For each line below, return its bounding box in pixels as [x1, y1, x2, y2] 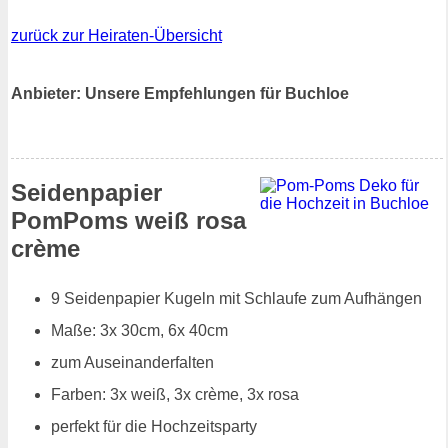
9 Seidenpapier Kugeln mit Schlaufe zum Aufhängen [51, 289, 422, 307]
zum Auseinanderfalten [51, 353, 214, 371]
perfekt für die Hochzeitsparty [51, 417, 257, 435]
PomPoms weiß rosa [11, 206, 246, 234]
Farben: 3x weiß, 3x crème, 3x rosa [51, 385, 299, 403]
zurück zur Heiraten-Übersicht [11, 27, 222, 45]
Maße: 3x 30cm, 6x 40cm [51, 321, 228, 339]
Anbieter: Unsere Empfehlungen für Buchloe [11, 84, 349, 102]
